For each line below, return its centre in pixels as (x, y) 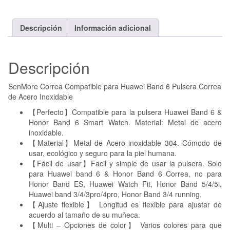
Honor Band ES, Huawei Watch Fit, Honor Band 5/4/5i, (125, 184)
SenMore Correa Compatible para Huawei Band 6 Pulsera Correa (115, 87)
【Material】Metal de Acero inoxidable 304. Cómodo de (125, 143)
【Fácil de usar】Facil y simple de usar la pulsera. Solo (125, 164)
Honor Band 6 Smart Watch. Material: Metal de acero (125, 122)
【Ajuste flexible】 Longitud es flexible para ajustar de (125, 205)
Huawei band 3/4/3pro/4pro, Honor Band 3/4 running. (115, 194)
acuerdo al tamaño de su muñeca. (84, 215)
